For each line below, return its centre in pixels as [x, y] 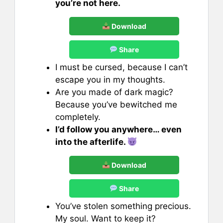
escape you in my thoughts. [110, 79]
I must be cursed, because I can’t [121, 67]
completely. [78, 117]
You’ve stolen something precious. [123, 206]
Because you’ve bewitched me [116, 104]
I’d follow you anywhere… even [118, 129]
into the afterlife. [91, 142]
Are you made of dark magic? [114, 92]
